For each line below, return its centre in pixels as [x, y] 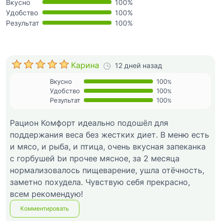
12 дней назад [139, 66]
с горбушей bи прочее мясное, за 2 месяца [95, 159]
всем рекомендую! [46, 194]
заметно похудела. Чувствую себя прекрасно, [100, 182]
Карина [85, 65]
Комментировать [45, 209]
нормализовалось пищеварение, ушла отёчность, [107, 170]
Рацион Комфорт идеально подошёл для [89, 123]
